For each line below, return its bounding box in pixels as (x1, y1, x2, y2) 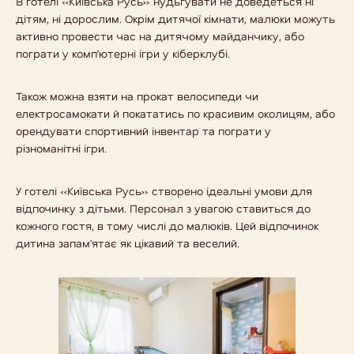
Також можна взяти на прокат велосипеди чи (16, 88, 258, 104)
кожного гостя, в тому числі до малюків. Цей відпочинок (16, 218, 318, 233)
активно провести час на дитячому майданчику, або (16, 28, 304, 43)
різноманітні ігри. (16, 141, 107, 156)
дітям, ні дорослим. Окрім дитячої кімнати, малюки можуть (16, 11, 335, 26)
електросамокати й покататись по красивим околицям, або (16, 106, 335, 121)
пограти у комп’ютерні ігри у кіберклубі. (16, 46, 230, 61)
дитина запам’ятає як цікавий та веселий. (16, 235, 239, 250)
